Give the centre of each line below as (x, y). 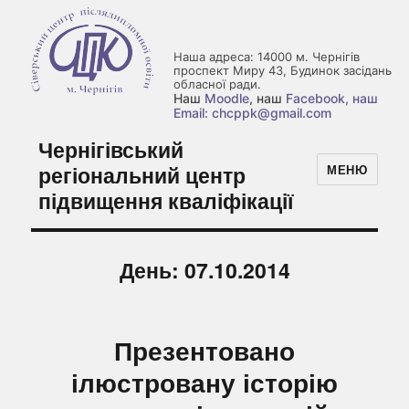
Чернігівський (111, 149)
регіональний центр (142, 175)
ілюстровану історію (204, 382)
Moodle (227, 98)
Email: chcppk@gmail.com (252, 113)
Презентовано (204, 350)
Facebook (315, 98)
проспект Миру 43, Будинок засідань (283, 70)
